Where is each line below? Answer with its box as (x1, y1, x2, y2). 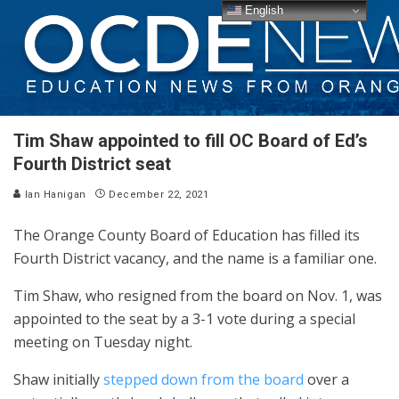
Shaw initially (13, 370, 103, 389)
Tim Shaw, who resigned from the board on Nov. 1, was (13, 286, 382, 305)
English (241, 3, 284, 17)
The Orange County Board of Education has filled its (13, 225, 360, 245)
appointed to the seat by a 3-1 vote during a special (13, 309, 355, 329)
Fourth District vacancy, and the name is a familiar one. (13, 248, 380, 268)
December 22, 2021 (109, 189, 209, 200)
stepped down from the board (103, 370, 304, 389)
